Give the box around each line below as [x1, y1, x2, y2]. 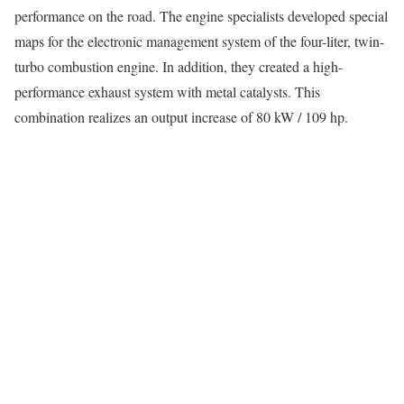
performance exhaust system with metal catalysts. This [14, 81, 320, 101]
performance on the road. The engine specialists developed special [14, 5, 388, 25]
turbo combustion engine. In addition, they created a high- [14, 56, 343, 76]
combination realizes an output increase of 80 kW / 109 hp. [14, 106, 348, 126]
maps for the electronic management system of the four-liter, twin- [14, 31, 384, 50]
